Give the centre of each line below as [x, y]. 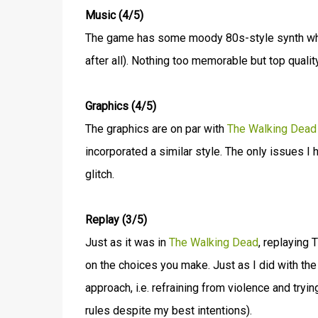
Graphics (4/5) [120, 106]
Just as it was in [127, 242]
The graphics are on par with [156, 129]
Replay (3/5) [116, 220]
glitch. [99, 174]
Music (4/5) [114, 15]
